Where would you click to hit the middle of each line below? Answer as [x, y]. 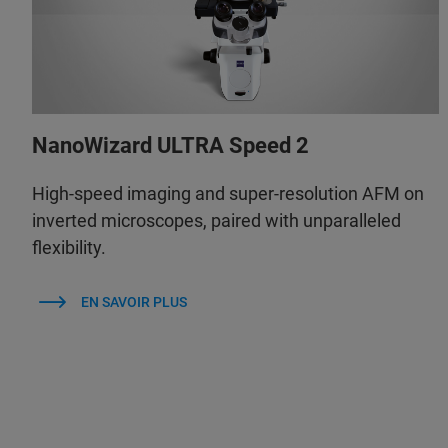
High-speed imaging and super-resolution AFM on [228, 193]
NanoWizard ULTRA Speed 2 [170, 145]
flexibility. [69, 247]
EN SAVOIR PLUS [133, 301]
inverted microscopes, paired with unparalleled [216, 220]
